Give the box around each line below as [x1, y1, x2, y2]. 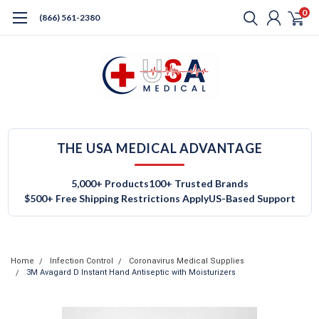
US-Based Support [208, 192, 296, 204]
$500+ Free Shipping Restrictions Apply [23, 192, 209, 204]
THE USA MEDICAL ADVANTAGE [56, 140, 263, 156]
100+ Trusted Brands [148, 177, 249, 189]
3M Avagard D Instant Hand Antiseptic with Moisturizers [26, 268, 236, 277]
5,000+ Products [70, 177, 149, 189]
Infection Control [50, 256, 113, 266]
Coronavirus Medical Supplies [129, 256, 244, 266]
